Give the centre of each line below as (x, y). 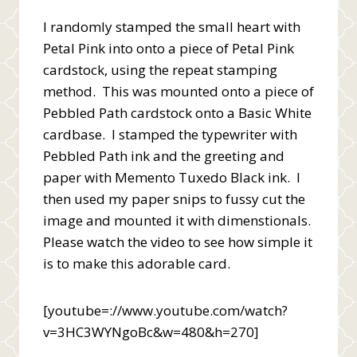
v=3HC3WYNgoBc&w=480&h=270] (151, 331)
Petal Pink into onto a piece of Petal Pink (169, 48)
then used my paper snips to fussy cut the (174, 198)
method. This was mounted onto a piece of (178, 91)
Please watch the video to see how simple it (178, 241)
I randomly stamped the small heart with (172, 26)
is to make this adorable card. (137, 263)
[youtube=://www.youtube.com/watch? (165, 310)
